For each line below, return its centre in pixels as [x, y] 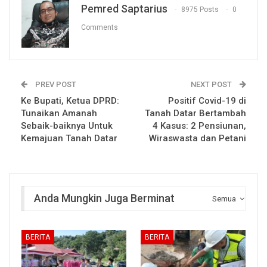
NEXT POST [212, 85]
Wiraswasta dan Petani [198, 139]
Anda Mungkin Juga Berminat [104, 198]
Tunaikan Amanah [59, 114]
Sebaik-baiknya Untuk [67, 126]
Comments [100, 28]
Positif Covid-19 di [207, 101]
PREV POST [55, 85]
